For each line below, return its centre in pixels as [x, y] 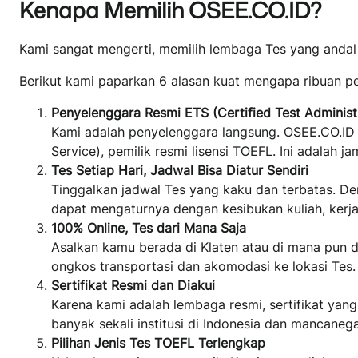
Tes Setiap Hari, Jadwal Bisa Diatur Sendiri [180, 170]
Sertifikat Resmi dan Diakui [133, 285]
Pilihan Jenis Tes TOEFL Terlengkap [158, 342]
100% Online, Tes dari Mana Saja [149, 227]
